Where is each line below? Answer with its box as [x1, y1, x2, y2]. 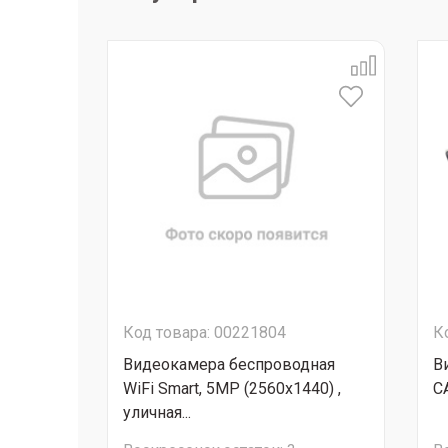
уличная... [123, 403, 191, 422]
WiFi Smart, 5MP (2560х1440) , [123, 379, 341, 398]
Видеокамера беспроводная [123, 355, 335, 374]
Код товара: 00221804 [123, 323, 286, 342]
